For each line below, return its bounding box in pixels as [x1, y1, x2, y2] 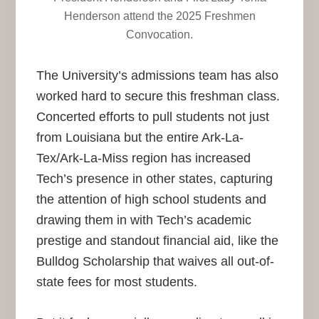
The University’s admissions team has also [36, 68, 278, 83]
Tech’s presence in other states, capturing [36, 171, 273, 186]
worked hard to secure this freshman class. [36, 88, 280, 103]
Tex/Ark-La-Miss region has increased [36, 150, 251, 165]
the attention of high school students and [36, 192, 266, 206]
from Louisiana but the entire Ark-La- [36, 130, 244, 145]
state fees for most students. [36, 274, 197, 289]
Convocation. [126, 28, 193, 41]
